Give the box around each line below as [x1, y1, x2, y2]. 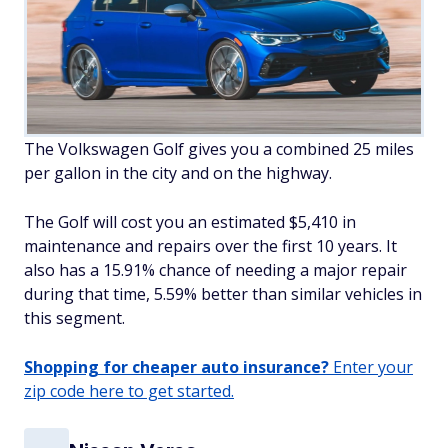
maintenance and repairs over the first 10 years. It [24, 235, 397, 258]
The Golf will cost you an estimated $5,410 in [24, 211, 356, 234]
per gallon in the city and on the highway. [24, 162, 332, 185]
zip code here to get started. [24, 380, 234, 403]
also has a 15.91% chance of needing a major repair [24, 259, 407, 282]
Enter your [329, 356, 413, 379]
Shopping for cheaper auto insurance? [24, 356, 329, 379]
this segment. [24, 307, 125, 330]
